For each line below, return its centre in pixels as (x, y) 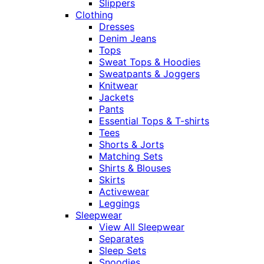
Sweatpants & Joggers (149, 74)
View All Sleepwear (142, 227)
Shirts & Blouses (135, 168)
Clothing (94, 15)
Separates (121, 239)
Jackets (116, 98)
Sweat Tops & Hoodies (150, 62)
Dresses (117, 27)
